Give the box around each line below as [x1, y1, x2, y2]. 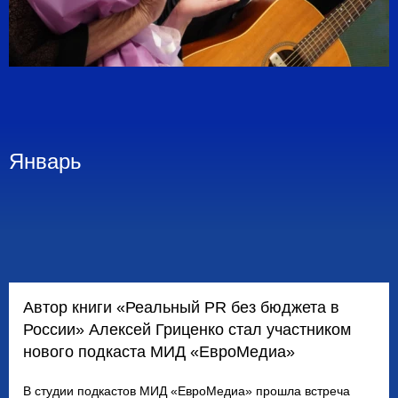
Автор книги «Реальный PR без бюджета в [23, 298, 339, 316]
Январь [9, 148, 82, 173]
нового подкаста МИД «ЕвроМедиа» [23, 342, 295, 361]
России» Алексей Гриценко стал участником [23, 320, 351, 338]
